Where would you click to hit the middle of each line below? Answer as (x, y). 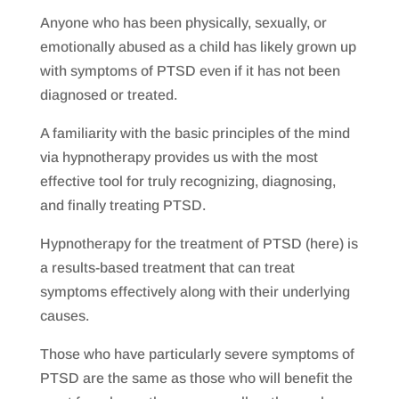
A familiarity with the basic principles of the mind (195, 134)
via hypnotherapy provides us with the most (179, 158)
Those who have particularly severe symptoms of (197, 354)
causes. (64, 316)
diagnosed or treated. (108, 95)
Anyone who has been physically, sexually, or (183, 23)
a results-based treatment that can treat (167, 268)
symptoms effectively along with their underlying (195, 292)
